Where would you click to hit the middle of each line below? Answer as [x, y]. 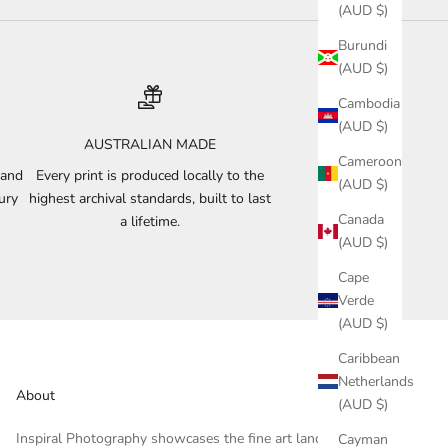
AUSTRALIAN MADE [150, 144]
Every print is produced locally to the [150, 175]
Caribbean [369, 359]
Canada [361, 220]
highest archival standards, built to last [150, 198]
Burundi [362, 46]
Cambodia [369, 104]
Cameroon [370, 162]
